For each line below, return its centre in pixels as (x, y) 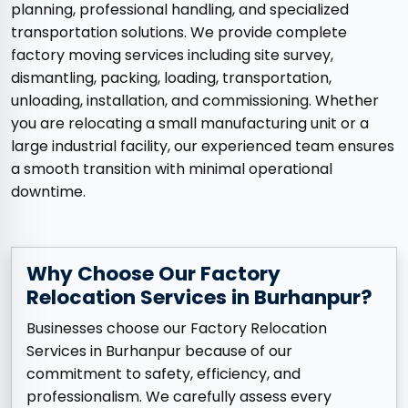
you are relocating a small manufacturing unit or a (190, 124)
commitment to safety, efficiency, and (163, 374)
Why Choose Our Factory (153, 274)
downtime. (48, 192)
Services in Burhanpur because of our (159, 352)
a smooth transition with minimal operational (172, 169)
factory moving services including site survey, (172, 56)
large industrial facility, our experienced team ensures (203, 147)
